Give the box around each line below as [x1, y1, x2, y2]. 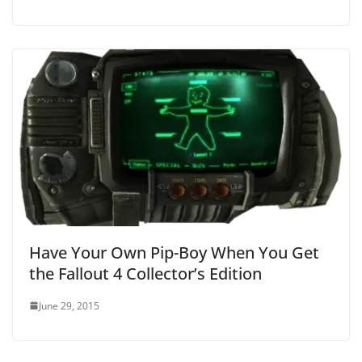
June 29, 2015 [39, 298, 99, 313]
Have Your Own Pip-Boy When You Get [29, 241, 319, 263]
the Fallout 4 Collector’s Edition [29, 262, 262, 284]
